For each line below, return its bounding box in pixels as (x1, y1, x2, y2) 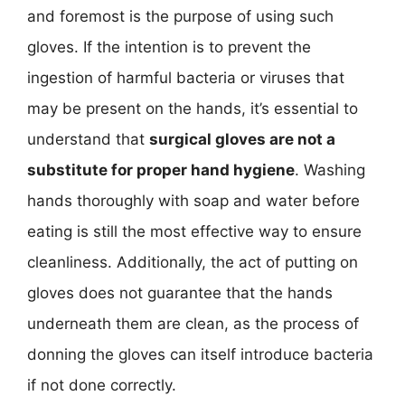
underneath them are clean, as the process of (27, 314, 359, 333)
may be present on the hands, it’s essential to (27, 99, 358, 118)
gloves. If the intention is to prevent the (27, 37, 311, 56)
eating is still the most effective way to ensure (27, 221, 362, 240)
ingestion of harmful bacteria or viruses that (27, 68, 344, 87)
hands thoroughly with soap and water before (27, 191, 360, 210)
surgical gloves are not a (149, 129, 335, 148)
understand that (27, 129, 149, 148)
